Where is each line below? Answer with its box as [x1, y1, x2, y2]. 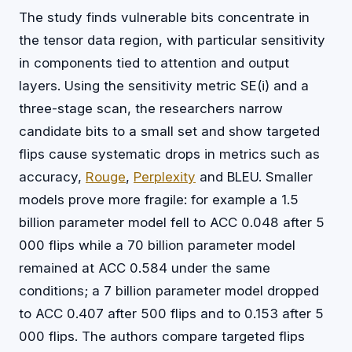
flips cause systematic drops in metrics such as [19, 146, 320, 163]
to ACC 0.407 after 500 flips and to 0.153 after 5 [19, 306, 324, 322]
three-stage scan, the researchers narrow [19, 101, 283, 117]
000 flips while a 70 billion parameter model [19, 237, 295, 254]
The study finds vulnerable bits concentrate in [19, 9, 310, 26]
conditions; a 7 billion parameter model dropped [19, 283, 319, 299]
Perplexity [134, 169, 196, 185]
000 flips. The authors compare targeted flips [19, 328, 305, 345]
